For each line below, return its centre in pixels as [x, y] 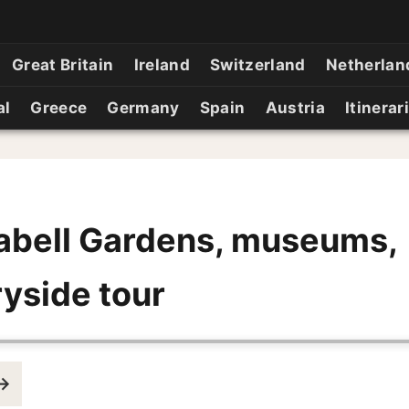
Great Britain [63, 65]
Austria [295, 108]
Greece [59, 108]
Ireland [162, 65]
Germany [143, 108]
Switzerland [258, 65]
